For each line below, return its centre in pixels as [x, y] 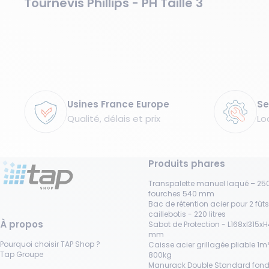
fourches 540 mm [181, 194]
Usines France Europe [118, 104]
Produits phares [187, 164]
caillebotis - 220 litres [187, 214]
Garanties [46, 97]
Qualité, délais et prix [114, 118]
